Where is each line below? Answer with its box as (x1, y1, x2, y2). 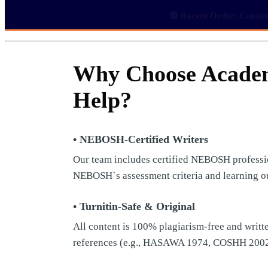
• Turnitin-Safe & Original (73, 200, 195, 213)
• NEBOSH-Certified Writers (73, 133, 208, 146)
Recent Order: (181, 7, 237, 17)
